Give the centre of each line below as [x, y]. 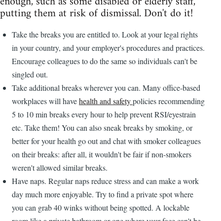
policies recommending [169, 101]
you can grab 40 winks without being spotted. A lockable [101, 208]
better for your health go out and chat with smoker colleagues [106, 141]
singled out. [30, 74]
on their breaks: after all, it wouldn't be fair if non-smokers [102, 154]
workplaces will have [45, 101]
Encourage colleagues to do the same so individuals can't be [105, 61]
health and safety [106, 101]
